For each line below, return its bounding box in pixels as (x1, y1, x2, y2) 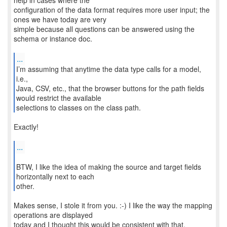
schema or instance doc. (14, 33, 92, 44)
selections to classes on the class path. (16, 102, 141, 112)
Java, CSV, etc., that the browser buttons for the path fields (16, 83, 204, 93)
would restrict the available (16, 93, 101, 103)
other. (16, 181, 34, 191)
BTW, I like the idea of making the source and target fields (16, 162, 201, 172)
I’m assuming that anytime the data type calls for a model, (16, 64, 201, 74)
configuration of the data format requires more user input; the (14, 5, 210, 15)
